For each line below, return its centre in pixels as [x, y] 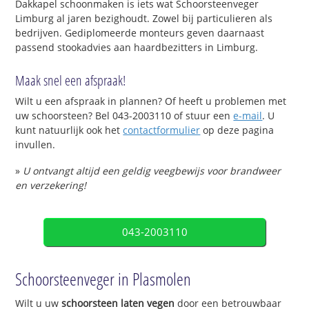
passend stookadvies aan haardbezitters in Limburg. [137, 47]
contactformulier [162, 130]
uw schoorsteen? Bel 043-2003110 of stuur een [124, 116]
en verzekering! [51, 186]
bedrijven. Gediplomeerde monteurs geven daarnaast [140, 32]
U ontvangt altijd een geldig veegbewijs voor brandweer [152, 171]
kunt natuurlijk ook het [69, 130]
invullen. [36, 145]
